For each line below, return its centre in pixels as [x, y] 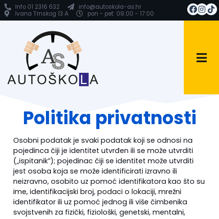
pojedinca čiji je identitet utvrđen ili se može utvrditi [103, 150]
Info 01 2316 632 [38, 7]
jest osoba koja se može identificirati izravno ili [95, 171]
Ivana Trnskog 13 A [42, 14]
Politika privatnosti [109, 118]
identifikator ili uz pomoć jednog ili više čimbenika [100, 202]
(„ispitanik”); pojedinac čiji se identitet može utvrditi [103, 161]
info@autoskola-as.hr [110, 7]
